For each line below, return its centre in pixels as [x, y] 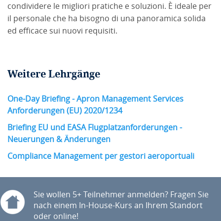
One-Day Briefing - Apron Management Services [95, 99]
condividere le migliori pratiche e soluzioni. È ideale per [110, 6]
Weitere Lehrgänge [54, 74]
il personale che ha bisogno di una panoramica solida [107, 18]
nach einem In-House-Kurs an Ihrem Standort [118, 205]
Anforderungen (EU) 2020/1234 [65, 110]
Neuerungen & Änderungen [59, 139]
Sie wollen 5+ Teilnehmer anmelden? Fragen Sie [121, 194]
